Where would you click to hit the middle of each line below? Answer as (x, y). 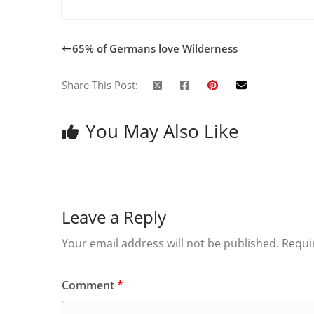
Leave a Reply (114, 217)
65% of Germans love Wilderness (155, 48)
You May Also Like (162, 131)
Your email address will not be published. (170, 243)
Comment (89, 285)
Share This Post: (100, 84)
